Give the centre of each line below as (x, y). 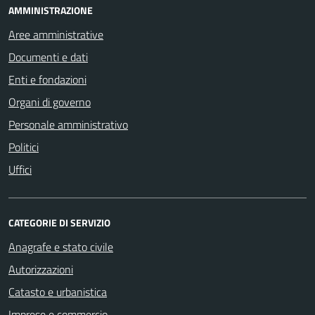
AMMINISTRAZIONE (51, 10)
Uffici (20, 169)
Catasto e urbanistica (58, 292)
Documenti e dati (48, 57)
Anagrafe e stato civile (61, 247)
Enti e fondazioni (47, 79)
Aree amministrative (56, 34)
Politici (24, 147)
